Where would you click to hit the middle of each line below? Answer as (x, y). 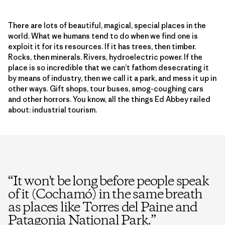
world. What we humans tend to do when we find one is (103, 36)
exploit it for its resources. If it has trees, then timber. (102, 46)
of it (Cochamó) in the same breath (105, 195)
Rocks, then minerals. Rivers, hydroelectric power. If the (105, 57)
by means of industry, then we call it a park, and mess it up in (112, 78)
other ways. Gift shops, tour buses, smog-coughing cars (106, 88)
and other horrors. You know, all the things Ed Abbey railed (109, 99)
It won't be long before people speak (111, 182)
